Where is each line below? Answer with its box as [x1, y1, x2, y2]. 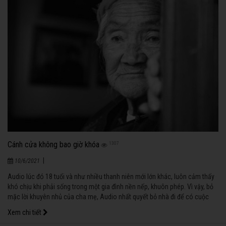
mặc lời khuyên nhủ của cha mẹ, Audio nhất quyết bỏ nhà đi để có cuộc [8, 192, 209, 201]
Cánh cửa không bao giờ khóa [8, 139, 99, 149]
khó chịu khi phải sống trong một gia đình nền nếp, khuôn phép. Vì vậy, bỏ [8, 182, 213, 191]
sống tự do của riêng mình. [8, 202, 83, 211]
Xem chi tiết [8, 208, 43, 216]
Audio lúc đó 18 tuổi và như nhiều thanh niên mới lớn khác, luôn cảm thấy [8, 172, 214, 181]
